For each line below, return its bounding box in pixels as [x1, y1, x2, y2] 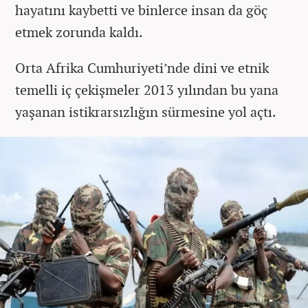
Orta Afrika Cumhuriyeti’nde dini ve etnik [15, 58, 269, 78]
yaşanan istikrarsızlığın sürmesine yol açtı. [15, 102, 279, 122]
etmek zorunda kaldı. [15, 23, 146, 42]
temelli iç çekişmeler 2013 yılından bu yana [15, 80, 278, 100]
